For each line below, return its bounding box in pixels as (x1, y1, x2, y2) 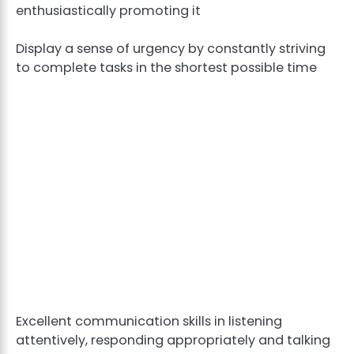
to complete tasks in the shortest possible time (16, 58, 317, 77)
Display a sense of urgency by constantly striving (16, 40, 326, 58)
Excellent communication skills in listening (16, 312, 282, 331)
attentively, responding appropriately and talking (16, 331, 330, 350)
